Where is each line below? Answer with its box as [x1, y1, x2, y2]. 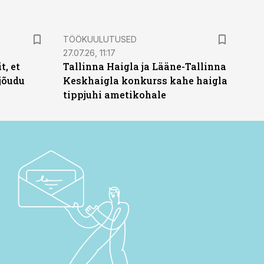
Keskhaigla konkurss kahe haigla [62, 74, 227, 87]
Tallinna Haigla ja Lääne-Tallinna [62, 60, 226, 72]
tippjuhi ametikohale [62, 88, 166, 101]
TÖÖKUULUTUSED [62, 34, 137, 44]
